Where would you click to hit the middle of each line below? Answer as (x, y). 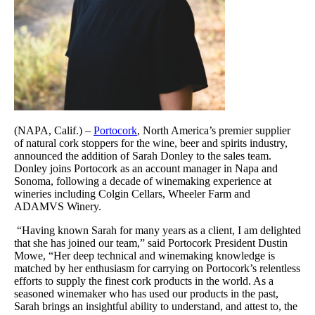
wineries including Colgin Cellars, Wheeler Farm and (132, 193)
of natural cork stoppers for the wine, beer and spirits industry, (151, 143)
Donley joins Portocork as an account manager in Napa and (146, 168)
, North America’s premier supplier (214, 130)
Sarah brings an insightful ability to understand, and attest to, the (156, 306)
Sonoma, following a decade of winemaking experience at (143, 181)
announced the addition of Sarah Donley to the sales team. (143, 155)
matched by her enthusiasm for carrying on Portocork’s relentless (157, 268)
